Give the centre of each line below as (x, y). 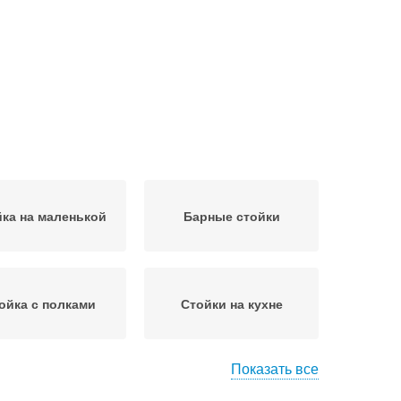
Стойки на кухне (231, 303)
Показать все (275, 368)
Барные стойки (231, 216)
